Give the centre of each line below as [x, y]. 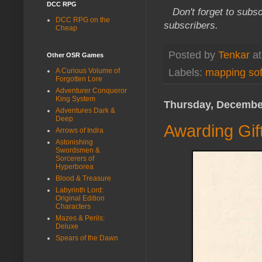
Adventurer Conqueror [91, 90]
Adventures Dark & [85, 110]
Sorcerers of [75, 158]
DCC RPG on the [83, 20]
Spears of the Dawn [87, 238]
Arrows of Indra [80, 130]
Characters [73, 206]
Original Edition [80, 198]
